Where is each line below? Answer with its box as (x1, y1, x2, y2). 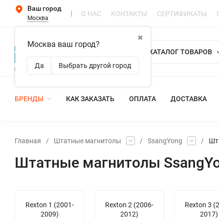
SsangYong (148, 136, 182, 145)
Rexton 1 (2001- (25, 200, 74, 209)
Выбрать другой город (59, 62, 131, 69)
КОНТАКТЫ (111, 9, 147, 18)
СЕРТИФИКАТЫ (157, 9, 207, 18)
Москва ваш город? (27, 40, 100, 49)
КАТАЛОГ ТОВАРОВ (148, 47, 212, 56)
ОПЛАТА (129, 95, 156, 103)
